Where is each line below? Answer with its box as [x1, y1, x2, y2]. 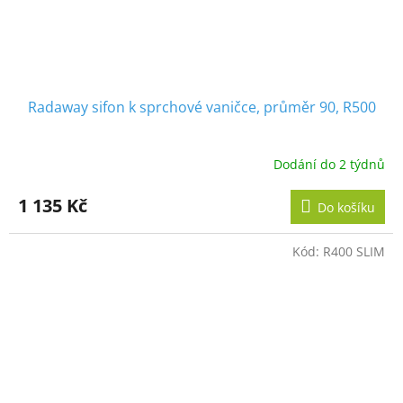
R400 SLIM [323, 243, 385, 261]
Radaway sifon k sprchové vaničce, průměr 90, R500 [27, 97, 376, 118]
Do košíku [318, 199, 375, 217]
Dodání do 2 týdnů [273, 155, 385, 173]
